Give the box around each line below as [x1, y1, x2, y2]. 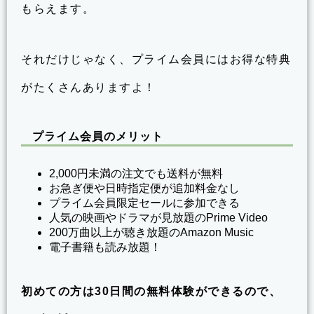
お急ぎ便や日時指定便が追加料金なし [49, 182, 240, 194]
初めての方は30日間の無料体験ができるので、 [21, 285, 281, 297]
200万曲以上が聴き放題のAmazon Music [49, 226, 254, 238]
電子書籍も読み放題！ [49, 240, 161, 253]
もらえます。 [21, 3, 95, 15]
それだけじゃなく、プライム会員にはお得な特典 [21, 53, 291, 66]
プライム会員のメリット [32, 130, 163, 143]
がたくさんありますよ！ [21, 81, 156, 94]
